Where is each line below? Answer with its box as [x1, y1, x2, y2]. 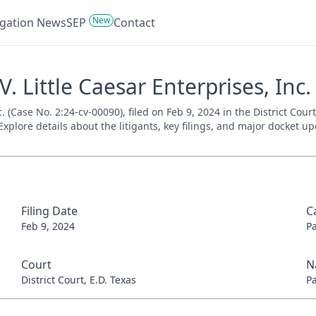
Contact [114, 15, 155, 30]
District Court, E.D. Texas [20, 273, 136, 286]
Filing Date [20, 203, 78, 219]
